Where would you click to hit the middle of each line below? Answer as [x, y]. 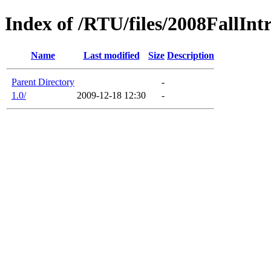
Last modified [111, 55]
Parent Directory [43, 82]
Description [191, 55]
